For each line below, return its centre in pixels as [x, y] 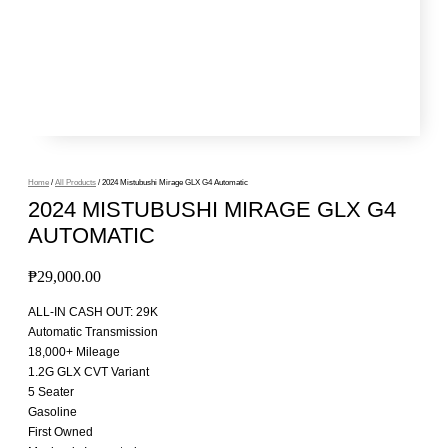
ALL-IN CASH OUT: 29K [93, 311]
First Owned [60, 431]
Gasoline [52, 411]
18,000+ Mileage [74, 351]
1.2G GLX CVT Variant [88, 371]
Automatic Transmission [93, 331]
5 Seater [51, 391]
